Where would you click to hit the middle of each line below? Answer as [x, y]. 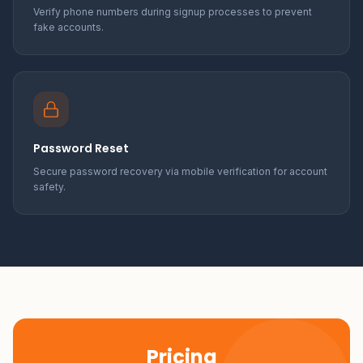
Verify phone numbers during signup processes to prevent [173, 12]
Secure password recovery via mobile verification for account [180, 171]
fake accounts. [68, 27]
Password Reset [81, 148]
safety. [49, 187]
